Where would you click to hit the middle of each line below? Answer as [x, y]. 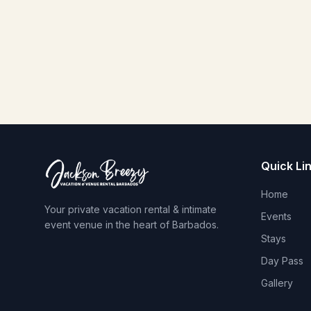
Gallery [277, 283]
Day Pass [282, 261]
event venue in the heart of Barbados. [132, 225]
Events [276, 216]
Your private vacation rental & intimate [131, 209]
